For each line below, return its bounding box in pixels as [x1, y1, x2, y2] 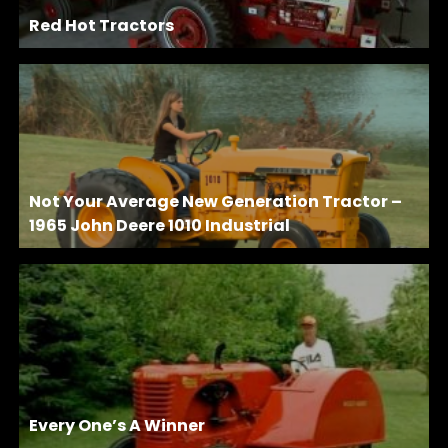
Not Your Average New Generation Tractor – [29, 190, 403, 213]
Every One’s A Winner [29, 414, 206, 437]
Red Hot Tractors [29, 14, 175, 37]
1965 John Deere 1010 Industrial [29, 214, 291, 237]
